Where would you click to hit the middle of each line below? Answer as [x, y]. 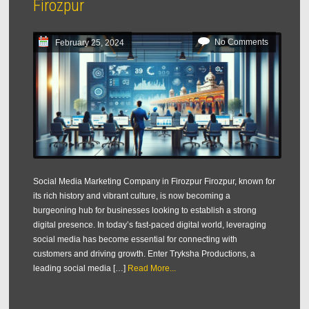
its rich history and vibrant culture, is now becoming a [132, 196]
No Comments [241, 42]
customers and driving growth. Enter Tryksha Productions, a [144, 254]
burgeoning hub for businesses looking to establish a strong [145, 211]
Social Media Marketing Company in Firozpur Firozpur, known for [154, 182]
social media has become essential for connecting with [136, 240]
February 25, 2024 [90, 43]
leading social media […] [80, 269]
